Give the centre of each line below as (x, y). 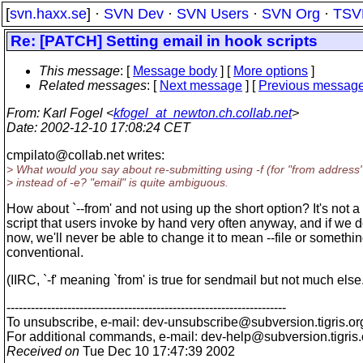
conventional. (45, 252)
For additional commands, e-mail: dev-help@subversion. (169, 337)
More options (271, 71)
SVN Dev (134, 14)
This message (79, 71)
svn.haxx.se (48, 14)
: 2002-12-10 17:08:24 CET (112, 128)
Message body (175, 71)
